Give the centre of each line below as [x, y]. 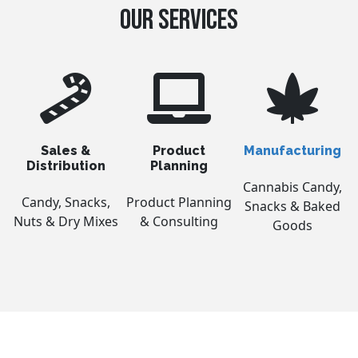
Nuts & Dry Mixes [66, 221]
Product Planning [179, 202]
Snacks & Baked [292, 206]
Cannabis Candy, [292, 187]
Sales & [66, 151]
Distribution [66, 166]
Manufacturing [292, 151]
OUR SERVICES [179, 20]
